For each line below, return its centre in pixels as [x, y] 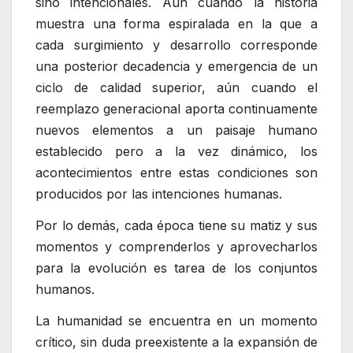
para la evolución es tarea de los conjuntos [176, 268]
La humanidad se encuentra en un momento [176, 320]
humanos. [65, 289]
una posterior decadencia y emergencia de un [176, 67]
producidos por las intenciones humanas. [159, 194]
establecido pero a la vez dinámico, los [176, 152]
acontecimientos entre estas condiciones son [176, 173]
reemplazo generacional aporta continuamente [176, 109]
